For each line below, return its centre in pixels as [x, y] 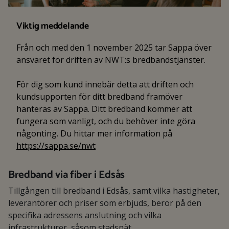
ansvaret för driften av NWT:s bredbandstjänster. [111, 60]
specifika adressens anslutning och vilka [85, 215]
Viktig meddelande [53, 26]
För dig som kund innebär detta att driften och [105, 84]
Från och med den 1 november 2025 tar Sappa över [114, 48]
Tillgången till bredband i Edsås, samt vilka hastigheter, [114, 191]
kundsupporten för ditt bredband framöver [99, 97]
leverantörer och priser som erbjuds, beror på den [105, 203]
